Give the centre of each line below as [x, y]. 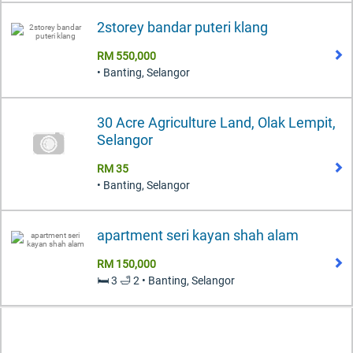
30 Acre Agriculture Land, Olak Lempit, [216, 122]
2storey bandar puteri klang [182, 27]
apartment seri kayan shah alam [198, 235]
